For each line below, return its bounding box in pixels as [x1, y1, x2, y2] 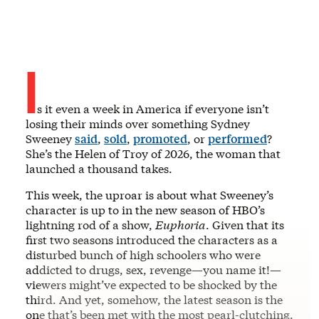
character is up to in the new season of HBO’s [26, 202, 265, 217]
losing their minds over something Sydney [26, 115, 250, 131]
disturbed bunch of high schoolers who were [26, 246, 261, 262]
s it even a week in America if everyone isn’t [37, 100, 269, 116]
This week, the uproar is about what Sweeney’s [26, 187, 273, 202]
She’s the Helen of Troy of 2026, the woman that [26, 145, 281, 161]
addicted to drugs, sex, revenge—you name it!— [26, 261, 281, 277]
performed [208, 130, 267, 146]
